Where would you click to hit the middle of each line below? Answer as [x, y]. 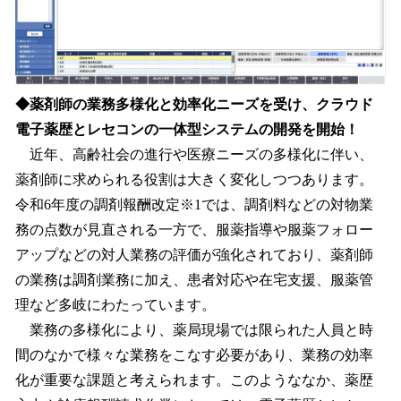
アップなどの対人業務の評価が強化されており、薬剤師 [194, 254]
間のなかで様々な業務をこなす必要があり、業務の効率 [194, 354]
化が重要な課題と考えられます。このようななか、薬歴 [194, 380]
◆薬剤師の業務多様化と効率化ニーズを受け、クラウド [194, 104]
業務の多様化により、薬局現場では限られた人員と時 [194, 329]
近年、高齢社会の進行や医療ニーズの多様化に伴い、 [194, 154]
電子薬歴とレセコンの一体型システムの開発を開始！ [187, 129]
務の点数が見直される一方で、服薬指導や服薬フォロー [194, 229]
